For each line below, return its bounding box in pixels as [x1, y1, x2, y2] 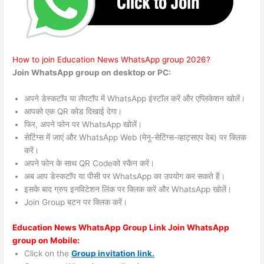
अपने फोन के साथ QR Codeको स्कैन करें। [24, 159, 155, 169]
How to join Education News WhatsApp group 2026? [12, 55, 211, 65]
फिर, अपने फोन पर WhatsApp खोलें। [24, 120, 143, 130]
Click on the [24, 248, 72, 258]
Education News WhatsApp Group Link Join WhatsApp [12, 222, 230, 232]
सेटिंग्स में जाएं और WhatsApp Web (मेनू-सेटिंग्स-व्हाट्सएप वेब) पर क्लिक [24, 133, 247, 143]
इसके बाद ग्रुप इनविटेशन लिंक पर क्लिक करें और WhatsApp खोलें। [24, 184, 232, 194]
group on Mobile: [12, 235, 80, 245]
